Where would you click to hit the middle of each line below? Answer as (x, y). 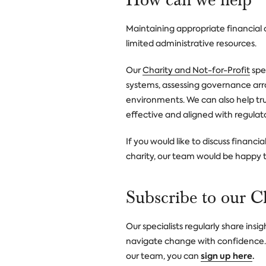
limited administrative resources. (191, 43)
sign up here (227, 256)
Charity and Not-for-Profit (196, 70)
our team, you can (163, 256)
